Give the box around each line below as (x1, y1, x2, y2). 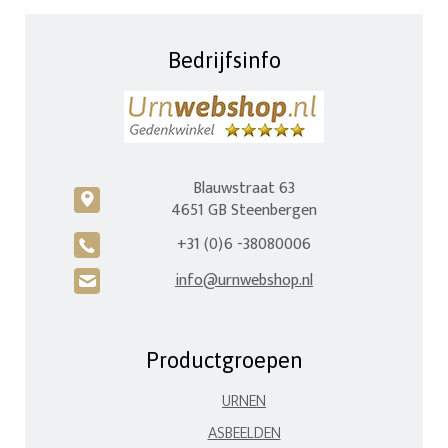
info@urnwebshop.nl (175, 267, 313, 295)
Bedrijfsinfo (167, 47, 281, 74)
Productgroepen (145, 347, 303, 374)
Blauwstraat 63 (193, 175, 295, 203)
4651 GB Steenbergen (171, 197, 317, 225)
